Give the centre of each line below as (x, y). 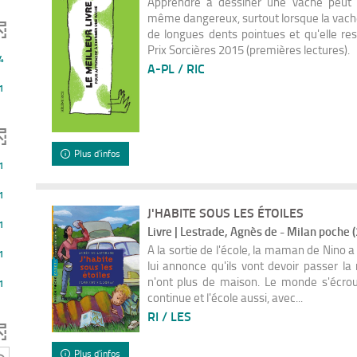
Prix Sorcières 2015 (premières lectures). (248, 49)
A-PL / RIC (176, 68)
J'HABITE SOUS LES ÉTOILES (225, 213)
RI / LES (169, 316)
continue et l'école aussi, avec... (225, 298)
